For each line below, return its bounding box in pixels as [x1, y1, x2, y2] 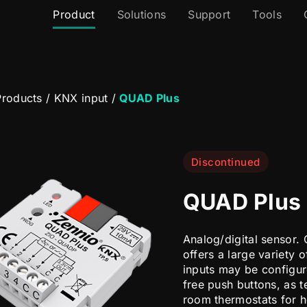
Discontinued [191, 156, 260, 169]
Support [188, 8, 231, 21]
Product [53, 8, 95, 21]
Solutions [116, 8, 167, 21]
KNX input [53, 91, 108, 105]
